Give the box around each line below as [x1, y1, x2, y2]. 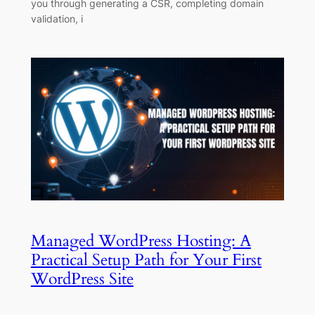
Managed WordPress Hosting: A [30, 229, 251, 252]
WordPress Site [30, 267, 134, 290]
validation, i [30, 13, 83, 25]
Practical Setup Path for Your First [30, 248, 262, 271]
